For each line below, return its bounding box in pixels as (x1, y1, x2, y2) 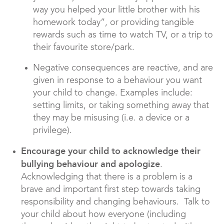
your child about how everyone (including (21, 210, 186, 219)
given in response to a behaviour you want (33, 76, 202, 85)
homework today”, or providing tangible (33, 18, 194, 27)
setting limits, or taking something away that (33, 101, 209, 110)
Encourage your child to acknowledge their (21, 145, 200, 157)
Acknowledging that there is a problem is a (21, 172, 192, 182)
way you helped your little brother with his (33, 5, 200, 15)
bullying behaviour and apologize (21, 158, 160, 170)
